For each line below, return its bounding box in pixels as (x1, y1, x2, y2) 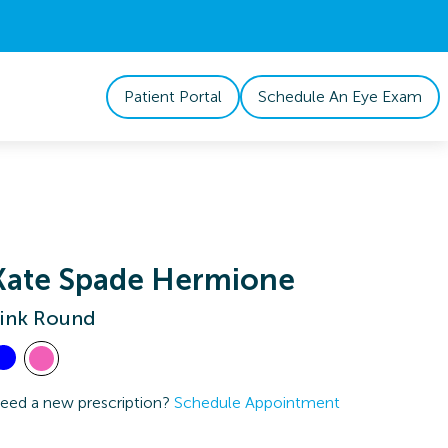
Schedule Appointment (174, 393, 341, 412)
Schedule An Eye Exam (258, 86, 422, 106)
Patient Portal (124, 86, 222, 106)
